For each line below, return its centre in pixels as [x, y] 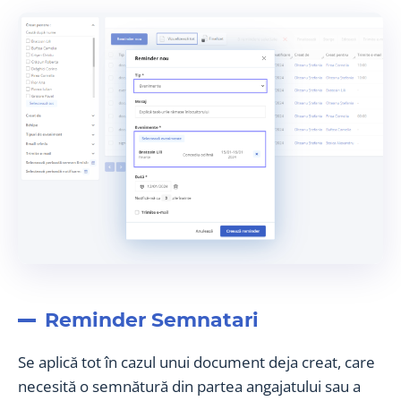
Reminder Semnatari [152, 320]
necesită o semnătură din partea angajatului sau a [189, 387]
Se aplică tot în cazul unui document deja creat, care [196, 363]
